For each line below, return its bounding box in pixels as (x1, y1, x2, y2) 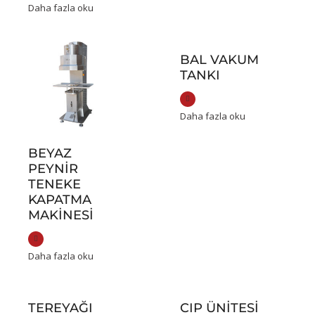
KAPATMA (28, 192, 91, 208)
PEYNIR (28, 161, 78, 177)
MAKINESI (28, 207, 94, 224)
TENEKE (28, 176, 81, 193)
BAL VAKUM (180, 52, 259, 68)
